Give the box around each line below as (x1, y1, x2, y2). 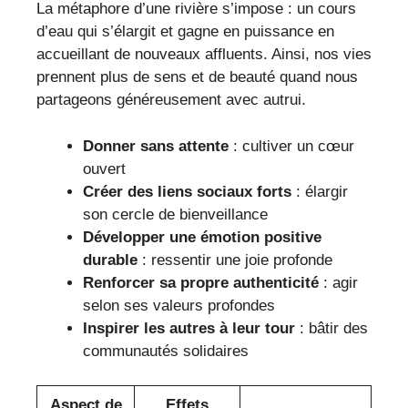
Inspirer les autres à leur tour (83, 319, 295, 337)
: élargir (291, 182, 348, 200)
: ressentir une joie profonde (138, 250, 332, 269)
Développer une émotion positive (83, 228, 321, 246)
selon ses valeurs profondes (83, 296, 275, 314)
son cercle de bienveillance (83, 205, 268, 223)
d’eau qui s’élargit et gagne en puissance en (36, 23, 334, 41)
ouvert (83, 159, 126, 178)
